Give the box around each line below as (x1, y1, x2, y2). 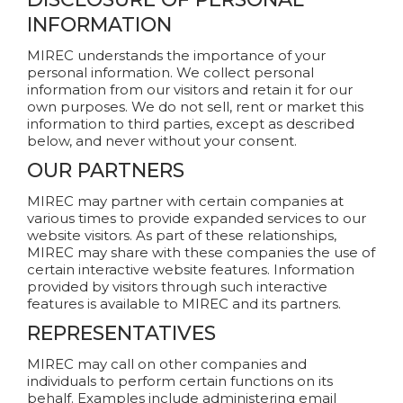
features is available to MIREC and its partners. (27, 295, 341, 312)
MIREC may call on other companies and (27, 355, 307, 372)
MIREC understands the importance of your (27, 47, 326, 64)
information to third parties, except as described (27, 115, 354, 132)
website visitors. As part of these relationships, (27, 227, 336, 244)
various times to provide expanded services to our (27, 210, 366, 227)
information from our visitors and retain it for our (27, 81, 353, 98)
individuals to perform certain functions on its (27, 372, 333, 390)
